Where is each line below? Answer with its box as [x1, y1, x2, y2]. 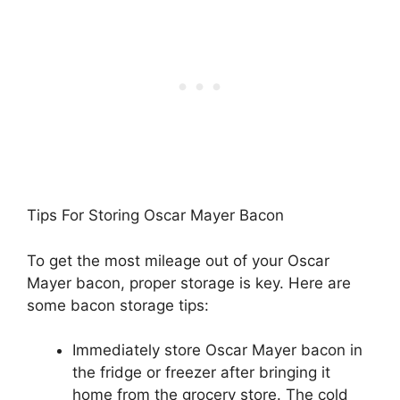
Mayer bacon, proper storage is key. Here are [27, 273, 351, 292]
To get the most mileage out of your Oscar [27, 251, 329, 270]
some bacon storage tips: [27, 296, 209, 314]
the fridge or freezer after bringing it [72, 363, 330, 382]
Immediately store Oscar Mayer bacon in [72, 341, 362, 360]
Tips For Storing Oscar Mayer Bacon [27, 206, 284, 225]
